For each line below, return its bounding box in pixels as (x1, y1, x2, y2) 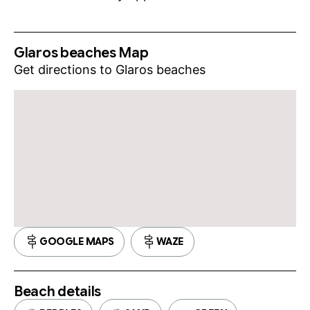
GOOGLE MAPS (39, 235, 114, 248)
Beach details (14, 282, 102, 300)
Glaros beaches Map (14, 44, 149, 62)
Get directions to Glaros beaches (14, 62, 209, 77)
